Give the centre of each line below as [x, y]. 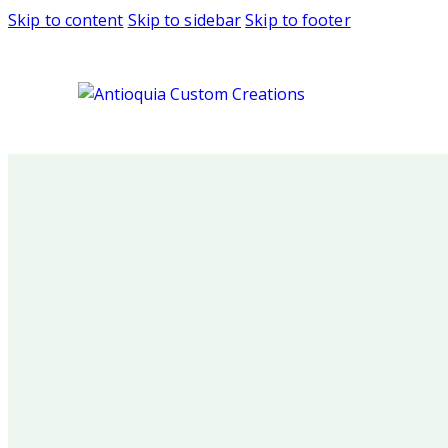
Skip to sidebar [184, 20]
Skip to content [66, 20]
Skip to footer [298, 20]
